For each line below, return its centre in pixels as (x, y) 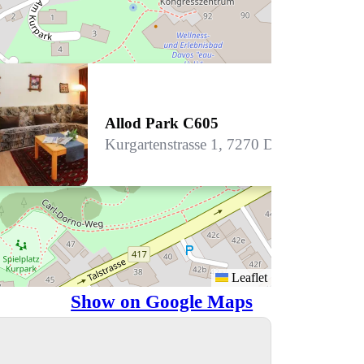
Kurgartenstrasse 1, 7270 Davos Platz (221, 145)
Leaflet (248, 277)
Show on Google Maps (162, 301)
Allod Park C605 (162, 123)
